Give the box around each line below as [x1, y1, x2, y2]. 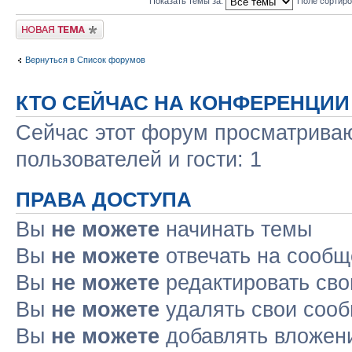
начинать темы [159, 217, 312, 241]
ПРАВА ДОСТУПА [16, 188, 192, 211]
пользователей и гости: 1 [16, 147, 262, 171]
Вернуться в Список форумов [25, 55, 145, 64]
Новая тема [16, 19, 63, 29]
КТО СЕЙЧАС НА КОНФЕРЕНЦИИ [16, 91, 350, 114]
